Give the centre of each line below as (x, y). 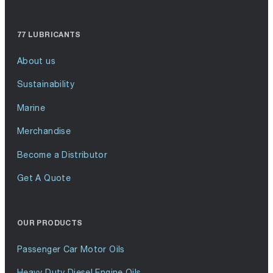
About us (36, 60)
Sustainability (46, 84)
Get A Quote (44, 178)
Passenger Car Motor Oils (71, 249)
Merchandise (44, 131)
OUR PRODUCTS (50, 223)
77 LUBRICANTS (49, 34)
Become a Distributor (62, 154)
